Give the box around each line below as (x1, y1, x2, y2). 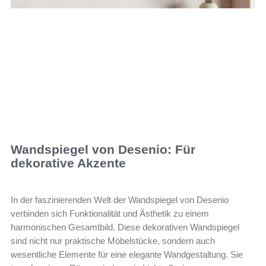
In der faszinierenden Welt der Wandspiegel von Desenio (11, 195, 229, 205)
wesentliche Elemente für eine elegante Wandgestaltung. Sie (11, 249, 243, 260)
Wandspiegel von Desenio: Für (11, 142, 195, 157)
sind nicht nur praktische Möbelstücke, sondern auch (11, 236, 215, 246)
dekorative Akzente (11, 156, 126, 170)
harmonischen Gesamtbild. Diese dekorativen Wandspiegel (11, 222, 239, 233)
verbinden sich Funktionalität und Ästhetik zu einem (11, 208, 209, 219)
